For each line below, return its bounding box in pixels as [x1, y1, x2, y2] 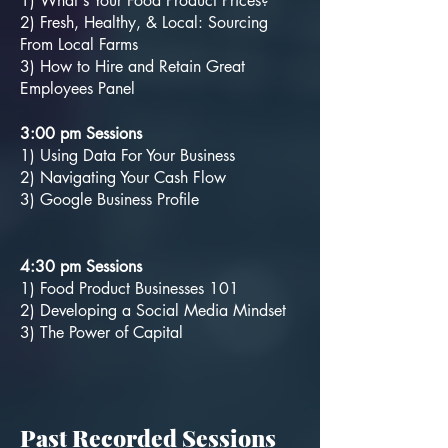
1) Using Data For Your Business [20, 145, 235, 166]
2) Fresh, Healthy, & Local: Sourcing [20, 12, 268, 33]
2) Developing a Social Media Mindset [20, 300, 291, 321]
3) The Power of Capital [20, 322, 188, 343]
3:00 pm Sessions [20, 123, 142, 144]
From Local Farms [20, 34, 138, 55]
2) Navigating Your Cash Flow [20, 167, 226, 188]
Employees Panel [20, 78, 140, 99]
